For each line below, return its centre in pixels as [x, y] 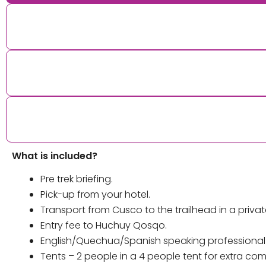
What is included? [55, 156]
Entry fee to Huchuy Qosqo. [104, 226]
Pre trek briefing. [77, 179]
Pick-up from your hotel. [95, 195]
